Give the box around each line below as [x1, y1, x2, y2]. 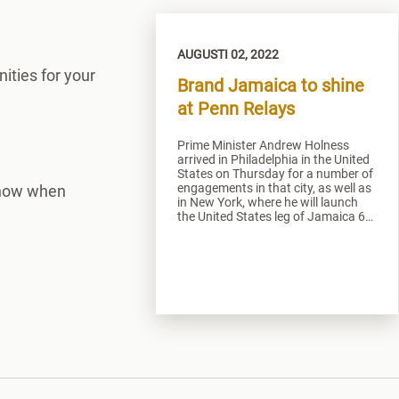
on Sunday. [177, 223, 239, 238]
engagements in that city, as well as [177, 180, 371, 195]
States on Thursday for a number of [177, 166, 373, 181]
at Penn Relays [177, 97, 295, 119]
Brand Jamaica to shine [177, 74, 364, 96]
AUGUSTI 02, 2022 [177, 46, 279, 61]
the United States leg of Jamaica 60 [177, 208, 372, 224]
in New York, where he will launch [177, 194, 358, 209]
